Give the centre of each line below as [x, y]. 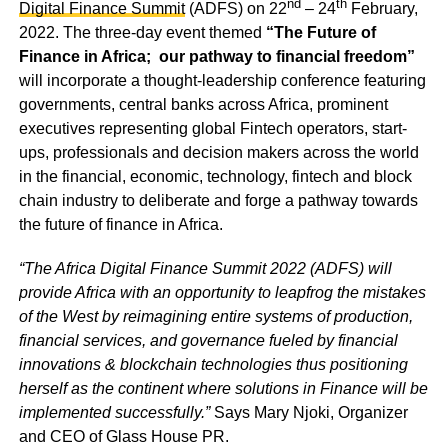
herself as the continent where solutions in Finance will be [223, 389]
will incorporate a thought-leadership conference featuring [222, 81]
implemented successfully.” [114, 413]
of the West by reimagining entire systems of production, [215, 317]
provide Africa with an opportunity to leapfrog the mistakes [222, 293]
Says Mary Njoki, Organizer [308, 413]
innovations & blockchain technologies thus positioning [213, 365]
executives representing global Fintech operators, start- [212, 129]
